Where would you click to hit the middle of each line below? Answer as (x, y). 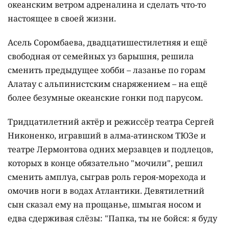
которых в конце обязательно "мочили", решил (105, 163)
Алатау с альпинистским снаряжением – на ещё (108, 84)
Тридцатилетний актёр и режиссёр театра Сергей (111, 122)
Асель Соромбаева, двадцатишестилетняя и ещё (108, 43)
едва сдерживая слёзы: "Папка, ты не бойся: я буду (112, 219)
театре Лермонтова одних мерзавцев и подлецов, (110, 150)
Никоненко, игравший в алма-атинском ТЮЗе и (107, 136)
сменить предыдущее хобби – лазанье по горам (107, 70)
